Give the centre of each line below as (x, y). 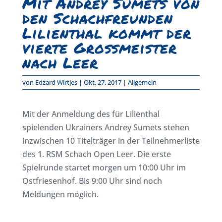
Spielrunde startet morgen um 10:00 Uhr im (104, 167)
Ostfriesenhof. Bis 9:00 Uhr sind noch (92, 181)
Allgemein (142, 82)
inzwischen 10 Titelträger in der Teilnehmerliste (111, 140)
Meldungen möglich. (60, 194)
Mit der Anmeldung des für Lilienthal (91, 114)
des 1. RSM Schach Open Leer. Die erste (96, 154)
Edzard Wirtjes (56, 82)
